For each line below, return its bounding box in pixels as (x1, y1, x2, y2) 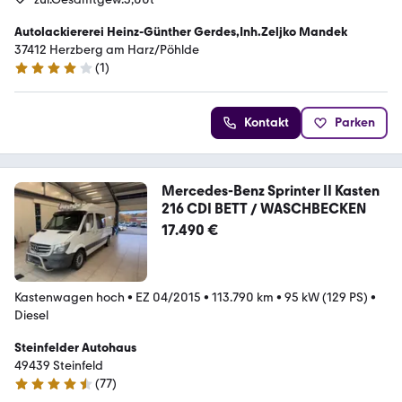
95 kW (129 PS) (284, 289, 368, 305)
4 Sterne (13, 67, 61, 83)
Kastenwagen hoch (14, 289, 125, 305)
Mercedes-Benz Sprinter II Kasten (161, 181, 380, 199)
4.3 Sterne (13, 383, 71, 399)
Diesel (14, 307, 48, 323)
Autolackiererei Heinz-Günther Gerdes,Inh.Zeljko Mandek (14, 23, 347, 39)
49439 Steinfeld (14, 357, 103, 373)
